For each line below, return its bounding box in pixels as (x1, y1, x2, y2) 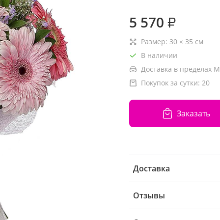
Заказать (176, 108, 210, 119)
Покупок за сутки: (141, 78, 202, 87)
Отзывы (133, 190, 165, 201)
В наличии (141, 51, 177, 60)
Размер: (141, 37, 169, 46)
